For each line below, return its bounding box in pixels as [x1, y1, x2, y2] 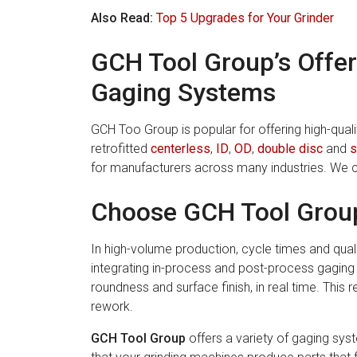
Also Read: [91, 10, 156, 25]
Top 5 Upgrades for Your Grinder [156, 10, 334, 25]
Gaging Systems [91, 76, 276, 108]
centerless [151, 140, 210, 156]
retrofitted [91, 140, 151, 156]
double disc [257, 140, 323, 156]
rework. [91, 298, 133, 314]
